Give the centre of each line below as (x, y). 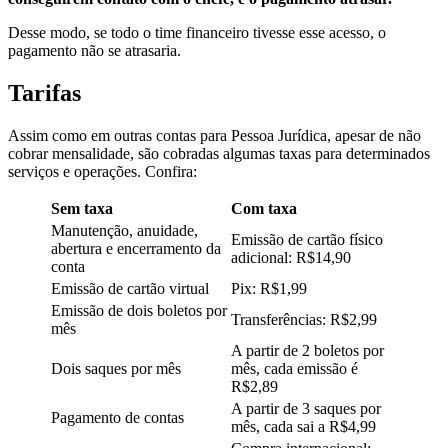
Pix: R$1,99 (269, 288)
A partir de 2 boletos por (307, 350)
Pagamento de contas (117, 417)
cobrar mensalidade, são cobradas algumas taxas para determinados (219, 153)
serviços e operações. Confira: (102, 171)
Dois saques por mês (116, 368)
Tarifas (44, 92)
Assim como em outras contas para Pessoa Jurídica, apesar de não (214, 135)
